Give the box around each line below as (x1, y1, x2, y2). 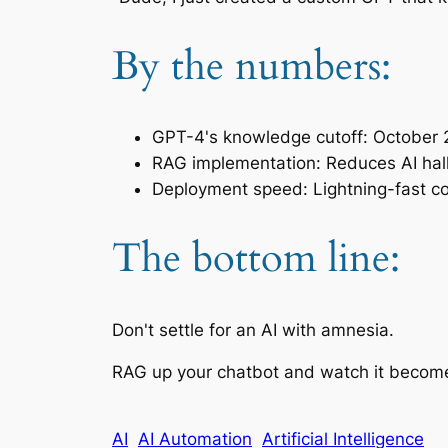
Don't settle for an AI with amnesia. (112, 319, 394, 340)
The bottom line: (112, 231, 400, 287)
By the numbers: (112, 39, 391, 95)
